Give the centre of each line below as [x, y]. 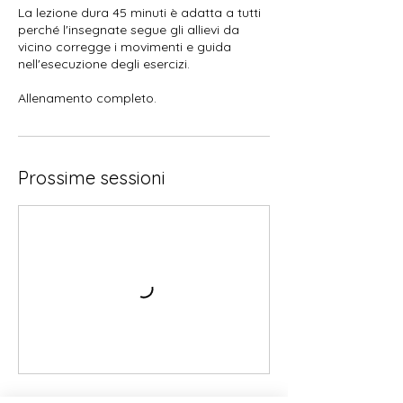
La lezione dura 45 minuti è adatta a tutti [139, 12]
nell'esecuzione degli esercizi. [104, 63]
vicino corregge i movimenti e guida [125, 46]
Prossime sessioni [92, 177]
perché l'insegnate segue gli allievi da [129, 29]
